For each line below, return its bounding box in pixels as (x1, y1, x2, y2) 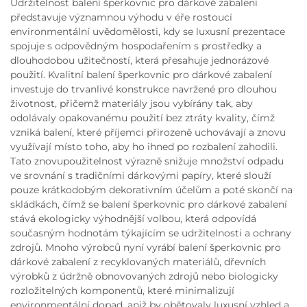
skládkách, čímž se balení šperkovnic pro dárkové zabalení (10, 198, 287, 210)
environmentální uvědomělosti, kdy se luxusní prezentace (10, 25, 285, 38)
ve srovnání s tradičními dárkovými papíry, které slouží (10, 169, 271, 182)
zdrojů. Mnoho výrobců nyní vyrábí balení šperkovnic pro (10, 241, 281, 254)
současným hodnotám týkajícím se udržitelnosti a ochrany (10, 227, 291, 239)
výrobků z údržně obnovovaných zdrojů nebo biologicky (10, 270, 278, 282)
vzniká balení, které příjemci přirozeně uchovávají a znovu (10, 126, 286, 138)
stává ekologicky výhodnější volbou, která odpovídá (10, 212, 256, 225)
